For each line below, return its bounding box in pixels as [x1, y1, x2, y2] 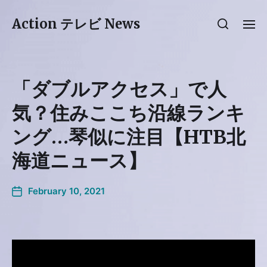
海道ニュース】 [12, 149, 147, 173]
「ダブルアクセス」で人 [12, 77, 226, 101]
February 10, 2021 [28, 185, 105, 197]
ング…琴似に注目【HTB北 [12, 125, 246, 149]
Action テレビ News [12, 15, 140, 32]
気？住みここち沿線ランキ [12, 101, 245, 125]
